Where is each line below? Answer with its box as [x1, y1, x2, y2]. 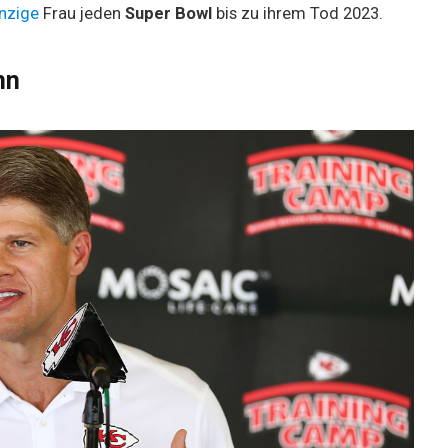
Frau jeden [42, 4, 125, 24]
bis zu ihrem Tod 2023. [211, 4, 383, 24]
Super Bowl [124, 4, 212, 24]
